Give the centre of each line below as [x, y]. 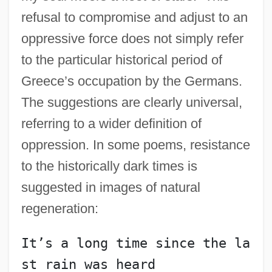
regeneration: [59, 208]
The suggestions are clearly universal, [131, 102]
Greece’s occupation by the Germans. [131, 81]
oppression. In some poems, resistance [135, 144]
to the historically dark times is [109, 166]
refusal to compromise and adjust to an [134, 17]
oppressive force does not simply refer [132, 38]
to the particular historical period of [121, 59]
